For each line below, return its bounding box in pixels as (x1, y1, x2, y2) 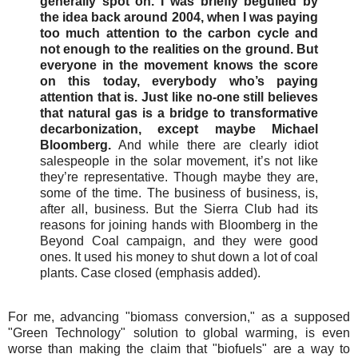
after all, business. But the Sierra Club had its (40, 201, 318, 216)
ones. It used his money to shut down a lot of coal (40, 249, 318, 264)
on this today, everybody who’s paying (40, 74, 318, 88)
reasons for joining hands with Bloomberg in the (40, 217, 318, 232)
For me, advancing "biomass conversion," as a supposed (8, 310, 350, 324)
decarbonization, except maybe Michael (40, 121, 318, 136)
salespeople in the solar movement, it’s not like (40, 153, 318, 168)
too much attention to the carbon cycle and (40, 26, 318, 40)
